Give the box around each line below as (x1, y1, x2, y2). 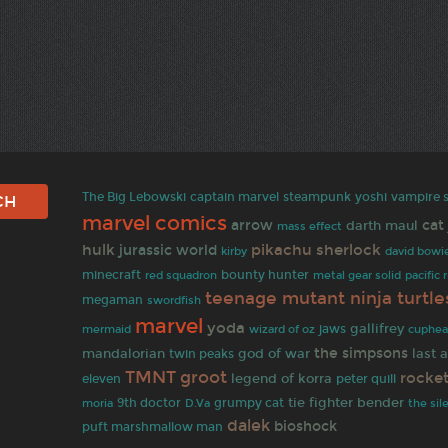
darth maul (346, 217, 419, 234)
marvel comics (82, 210, 228, 235)
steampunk (283, 189, 352, 204)
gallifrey (350, 320, 405, 336)
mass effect (277, 219, 343, 233)
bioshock (274, 417, 338, 435)
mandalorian (82, 345, 166, 362)
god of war (238, 345, 311, 361)
